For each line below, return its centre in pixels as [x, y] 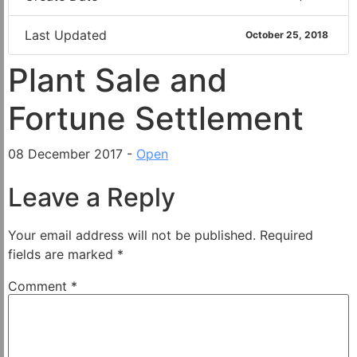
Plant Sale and [118, 80]
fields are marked [63, 254]
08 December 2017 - [72, 153]
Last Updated [66, 35]
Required [286, 235]
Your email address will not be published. [132, 235]
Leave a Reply [92, 197]
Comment [39, 286]
